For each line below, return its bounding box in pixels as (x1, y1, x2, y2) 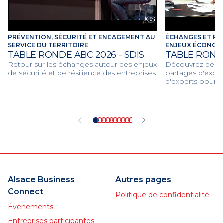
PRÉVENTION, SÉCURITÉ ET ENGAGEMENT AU (8, 33, 155, 41)
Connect (8, 187, 43, 196)
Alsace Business (8, 175, 75, 184)
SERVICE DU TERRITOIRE (8, 41, 88, 49)
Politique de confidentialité (115, 190, 209, 199)
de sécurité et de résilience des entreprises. (8, 68, 157, 77)
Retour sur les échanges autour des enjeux (8, 60, 157, 69)
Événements (8, 202, 53, 211)
